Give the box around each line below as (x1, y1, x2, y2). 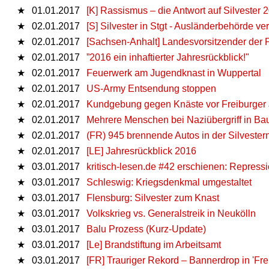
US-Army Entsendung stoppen (86, 83, 216, 94)
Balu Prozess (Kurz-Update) (86, 223, 206, 234)
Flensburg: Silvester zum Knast (86, 192, 219, 203)
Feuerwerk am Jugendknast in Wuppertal (86, 67, 261, 78)
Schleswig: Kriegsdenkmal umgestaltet (86, 177, 252, 187)
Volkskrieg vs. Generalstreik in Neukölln (86, 208, 256, 219)
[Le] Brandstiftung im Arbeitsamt (86, 239, 221, 250)
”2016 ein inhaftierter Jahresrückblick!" (86, 52, 249, 62)
